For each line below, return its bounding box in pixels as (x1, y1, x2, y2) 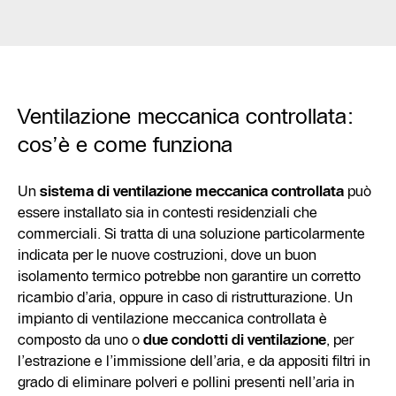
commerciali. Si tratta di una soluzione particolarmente (18, 225, 365, 242)
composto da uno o (18, 331, 143, 348)
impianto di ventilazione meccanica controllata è (18, 309, 327, 327)
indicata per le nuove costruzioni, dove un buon (18, 246, 316, 263)
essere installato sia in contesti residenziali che (18, 203, 317, 221)
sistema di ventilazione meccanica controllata (40, 182, 344, 200)
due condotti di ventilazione (143, 331, 326, 348)
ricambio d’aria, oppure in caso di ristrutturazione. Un (18, 288, 353, 306)
